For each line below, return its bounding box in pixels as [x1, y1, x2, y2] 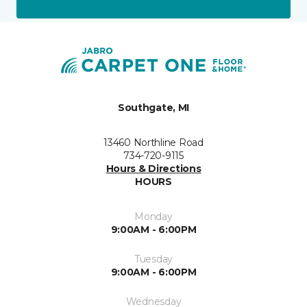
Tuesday [134, 253, 173, 265]
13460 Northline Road [103, 136, 204, 149]
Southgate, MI [117, 101, 190, 114]
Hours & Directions [106, 162, 201, 175]
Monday [134, 210, 173, 223]
